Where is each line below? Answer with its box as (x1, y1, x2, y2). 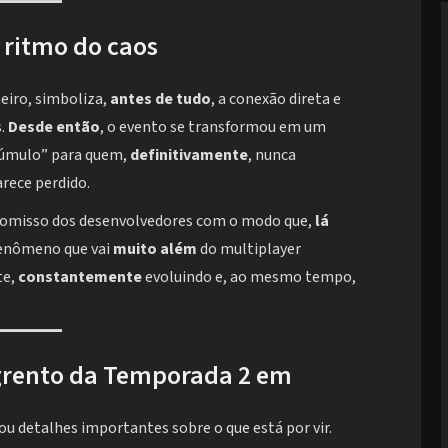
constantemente (18, 265, 142, 288)
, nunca (248, 143, 296, 166)
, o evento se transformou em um (100, 115, 326, 138)
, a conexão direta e (211, 87, 341, 110)
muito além (113, 237, 197, 260)
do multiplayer (197, 237, 301, 260)
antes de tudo (110, 87, 211, 110)
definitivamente (130, 143, 248, 166)
